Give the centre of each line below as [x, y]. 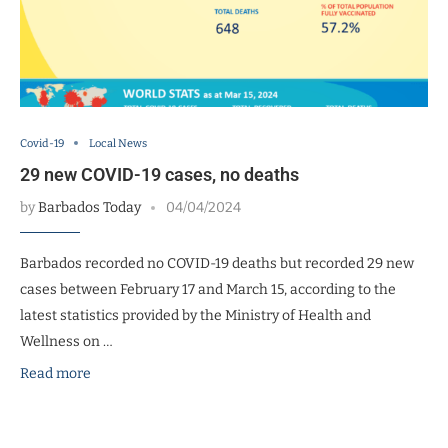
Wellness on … [66, 341]
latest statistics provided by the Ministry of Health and [195, 315]
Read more [55, 373]
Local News [118, 143]
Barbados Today [89, 207]
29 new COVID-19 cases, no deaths [159, 174]
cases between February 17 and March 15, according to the [208, 289]
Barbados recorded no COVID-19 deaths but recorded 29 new [217, 263]
